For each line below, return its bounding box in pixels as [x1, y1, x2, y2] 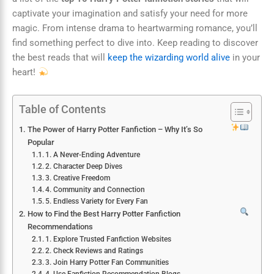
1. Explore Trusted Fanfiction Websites [45, 235, 172, 244]
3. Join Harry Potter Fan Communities [45, 258, 169, 267]
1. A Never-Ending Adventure [45, 150, 141, 160]
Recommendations [27, 222, 93, 232]
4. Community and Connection [45, 185, 146, 194]
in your [230, 51, 260, 63]
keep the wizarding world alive [108, 51, 230, 63]
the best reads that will [12, 51, 108, 63]
